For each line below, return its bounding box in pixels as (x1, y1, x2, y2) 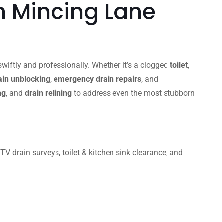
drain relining (25, 88, 72, 98)
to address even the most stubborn (72, 88, 195, 98)
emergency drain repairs (54, 74, 141, 84)
